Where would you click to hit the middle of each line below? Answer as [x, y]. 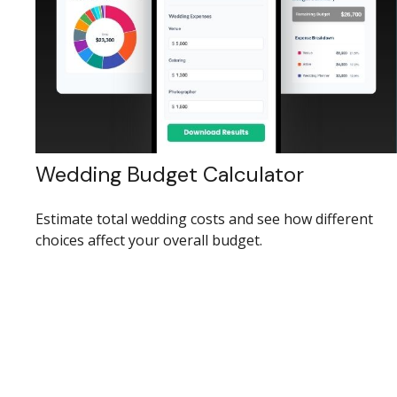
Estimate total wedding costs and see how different [204, 218]
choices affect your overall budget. [149, 240]
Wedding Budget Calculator [170, 174]
